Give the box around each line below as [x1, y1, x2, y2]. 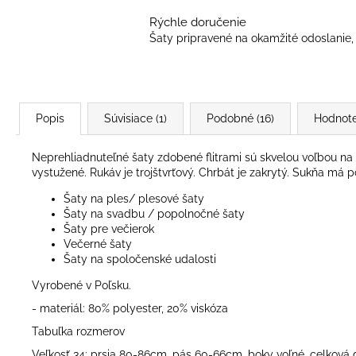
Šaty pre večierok [64, 222, 154, 235]
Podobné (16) [207, 112, 274, 125]
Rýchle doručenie [149, 14, 246, 29]
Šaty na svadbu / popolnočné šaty [64, 207, 245, 220]
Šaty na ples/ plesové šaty [64, 192, 204, 205]
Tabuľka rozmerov [32, 325, 125, 338]
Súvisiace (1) [104, 112, 167, 125]
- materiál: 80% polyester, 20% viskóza [32, 302, 228, 315]
